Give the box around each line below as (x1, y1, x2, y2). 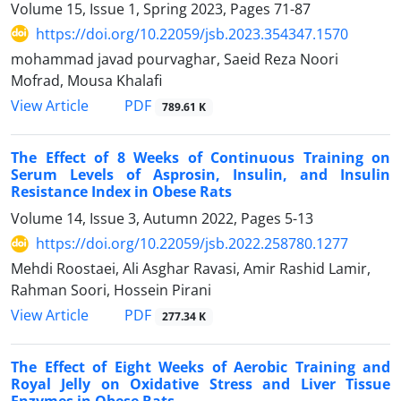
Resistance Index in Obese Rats (11, 182, 232, 202)
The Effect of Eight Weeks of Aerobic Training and (11, 357, 390, 378)
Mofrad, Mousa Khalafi (11, 70, 162, 90)
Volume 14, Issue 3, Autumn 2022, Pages (11, 209, 285, 229)
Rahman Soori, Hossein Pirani (11, 280, 211, 301)
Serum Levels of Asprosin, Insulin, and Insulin (11, 165, 390, 185)
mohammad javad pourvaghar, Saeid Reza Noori (11, 48, 338, 69)
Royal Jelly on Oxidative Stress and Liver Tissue (11, 374, 390, 395)
